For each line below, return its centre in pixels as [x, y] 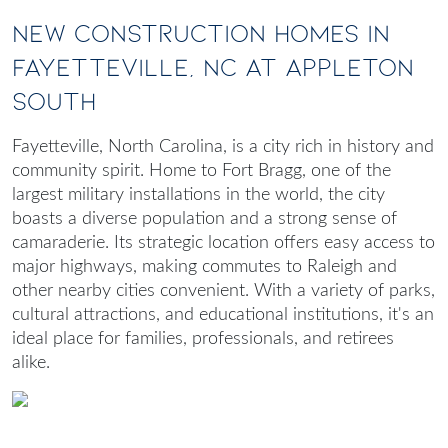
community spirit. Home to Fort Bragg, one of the [201, 171]
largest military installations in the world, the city [198, 195]
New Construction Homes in [201, 34]
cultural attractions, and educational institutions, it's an [223, 315]
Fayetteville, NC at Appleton [213, 68]
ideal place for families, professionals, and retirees [203, 339]
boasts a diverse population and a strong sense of [204, 219]
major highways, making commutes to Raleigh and [204, 267]
